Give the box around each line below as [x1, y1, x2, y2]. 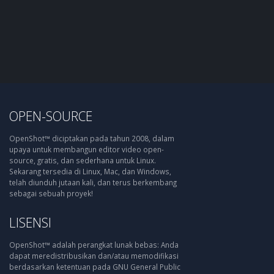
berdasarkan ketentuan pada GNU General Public [9, 262, 180, 272]
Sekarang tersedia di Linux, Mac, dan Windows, [9, 166, 171, 176]
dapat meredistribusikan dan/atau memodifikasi [9, 251, 179, 261]
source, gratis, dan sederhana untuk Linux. [9, 155, 156, 165]
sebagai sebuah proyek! [9, 188, 93, 198]
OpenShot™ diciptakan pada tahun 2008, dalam [9, 133, 174, 143]
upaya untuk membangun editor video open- [9, 144, 164, 154]
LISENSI [9, 213, 51, 231]
